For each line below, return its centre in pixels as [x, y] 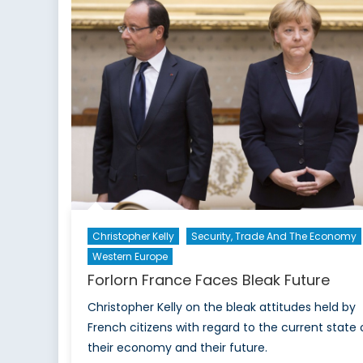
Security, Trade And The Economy [273, 237]
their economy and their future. [177, 348]
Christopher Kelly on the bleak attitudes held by [221, 307]
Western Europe [130, 257]
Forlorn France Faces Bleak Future [208, 280]
